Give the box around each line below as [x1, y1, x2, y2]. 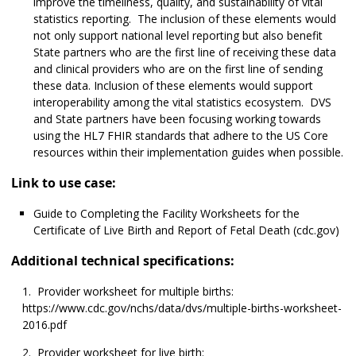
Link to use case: [11, 174, 116, 192]
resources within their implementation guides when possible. [33, 145, 343, 161]
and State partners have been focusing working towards [33, 111, 321, 127]
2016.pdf [22, 317, 67, 333]
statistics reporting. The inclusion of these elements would [33, 11, 336, 27]
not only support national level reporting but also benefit [33, 28, 323, 44]
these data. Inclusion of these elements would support [33, 78, 313, 94]
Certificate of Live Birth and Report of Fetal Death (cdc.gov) [33, 222, 339, 238]
